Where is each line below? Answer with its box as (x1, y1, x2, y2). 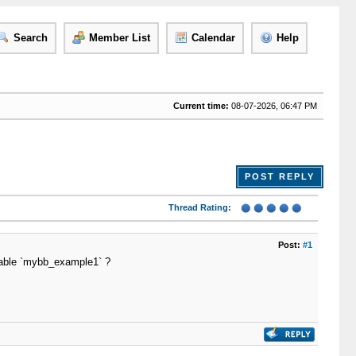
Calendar (191, 32, 235, 44)
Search (13, 32, 48, 44)
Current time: (172, 101, 229, 110)
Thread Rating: (168, 203, 231, 212)
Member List (88, 32, 150, 44)
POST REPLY (244, 172, 315, 181)
